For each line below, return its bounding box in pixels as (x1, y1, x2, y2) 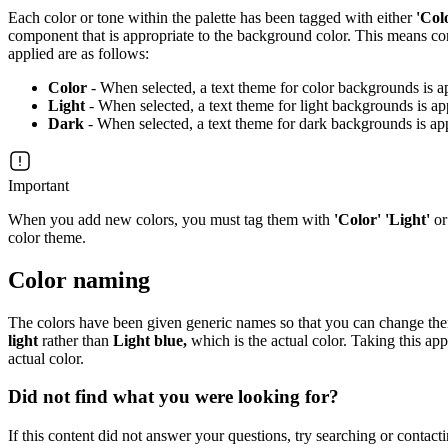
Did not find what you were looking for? (8, 386, 339, 408)
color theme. (8, 228, 86, 246)
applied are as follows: (8, 44, 149, 62)
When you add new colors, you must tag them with (8, 210, 334, 228)
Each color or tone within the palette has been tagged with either (8, 8, 416, 26)
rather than (38, 331, 113, 349)
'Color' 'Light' (334, 210, 434, 228)
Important (8, 176, 69, 194)
